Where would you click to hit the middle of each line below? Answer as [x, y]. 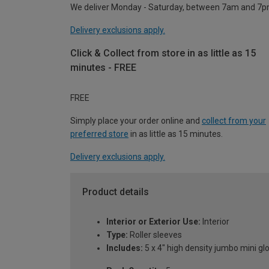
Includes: [125, 248]
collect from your [234, 120]
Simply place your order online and [136, 120]
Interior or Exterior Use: [153, 222]
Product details [116, 192]
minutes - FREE [103, 68]
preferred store [99, 134]
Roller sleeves [155, 235]
